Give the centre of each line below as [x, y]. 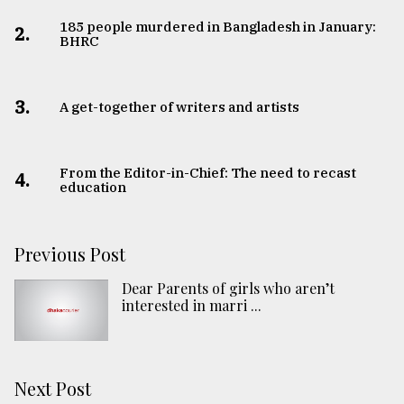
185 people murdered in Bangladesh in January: [217, 27]
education [92, 188]
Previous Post [70, 254]
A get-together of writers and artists [179, 107]
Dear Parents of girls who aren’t [228, 289]
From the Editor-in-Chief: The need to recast [207, 173]
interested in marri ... [192, 306]
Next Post [53, 388]
